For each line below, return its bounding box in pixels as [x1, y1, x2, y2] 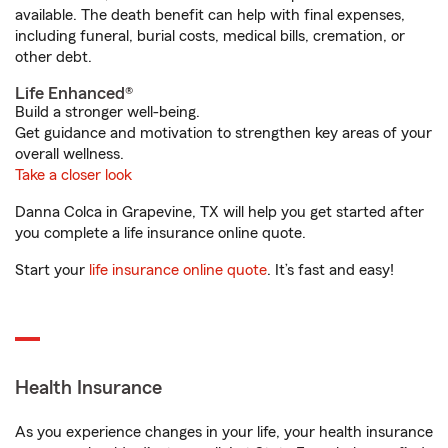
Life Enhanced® [15, 84, 133, 102]
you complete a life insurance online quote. [15, 225, 306, 241]
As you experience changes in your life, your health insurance [15, 424, 433, 440]
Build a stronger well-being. [15, 104, 200, 120]
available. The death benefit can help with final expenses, [15, 7, 405, 23]
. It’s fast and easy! [267, 262, 394, 278]
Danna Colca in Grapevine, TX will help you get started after [15, 204, 424, 220]
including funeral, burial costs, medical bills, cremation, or [15, 28, 405, 44]
